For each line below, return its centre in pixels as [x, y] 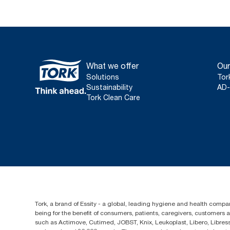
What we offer [112, 66]
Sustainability [109, 87]
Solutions [103, 77]
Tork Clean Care [113, 97]
